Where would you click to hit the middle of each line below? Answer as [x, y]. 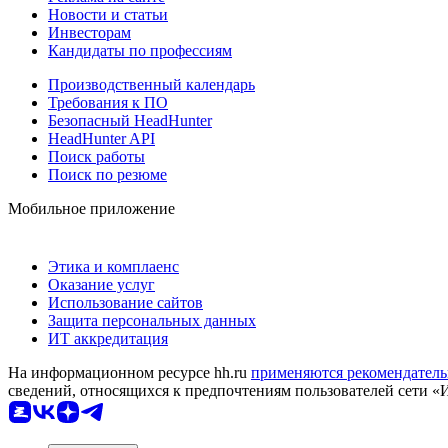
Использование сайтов [125, 303]
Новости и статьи [108, 15]
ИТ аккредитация [108, 339]
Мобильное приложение [91, 209]
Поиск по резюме [107, 175]
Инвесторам [89, 33]
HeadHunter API [101, 139]
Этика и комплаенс [113, 267]
